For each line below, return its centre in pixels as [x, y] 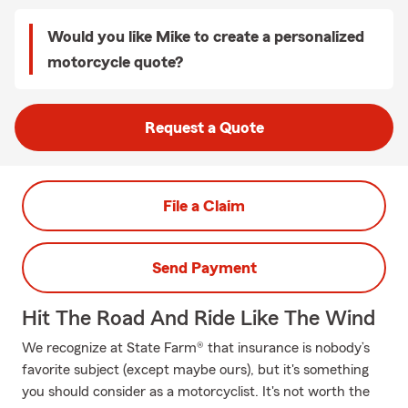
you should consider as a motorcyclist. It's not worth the [196, 392]
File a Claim [204, 206]
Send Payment [204, 268]
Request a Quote [204, 127]
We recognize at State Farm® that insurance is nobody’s [196, 348]
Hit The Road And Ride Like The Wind [199, 319]
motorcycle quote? [115, 62]
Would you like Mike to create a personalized [206, 36]
